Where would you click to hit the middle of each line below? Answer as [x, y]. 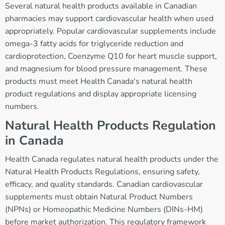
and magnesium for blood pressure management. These [106, 69]
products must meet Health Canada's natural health [99, 82]
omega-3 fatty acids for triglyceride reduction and [94, 44]
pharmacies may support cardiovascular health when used [109, 19]
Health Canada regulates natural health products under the [112, 159]
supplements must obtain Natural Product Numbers [99, 197]
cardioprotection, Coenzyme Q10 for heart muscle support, [111, 57]
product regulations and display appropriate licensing [101, 94]
